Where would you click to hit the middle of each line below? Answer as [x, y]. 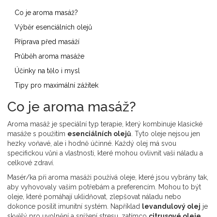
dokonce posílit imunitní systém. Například [75, 207]
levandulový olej [171, 207]
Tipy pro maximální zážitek [56, 85]
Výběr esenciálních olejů [53, 27]
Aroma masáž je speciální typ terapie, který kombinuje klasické [105, 124]
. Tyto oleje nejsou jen [166, 134]
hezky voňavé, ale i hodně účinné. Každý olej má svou [92, 144]
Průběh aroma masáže [49, 56]
